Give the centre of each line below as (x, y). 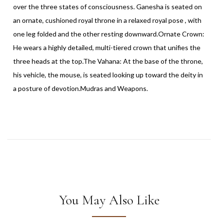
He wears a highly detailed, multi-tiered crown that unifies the (107, 47)
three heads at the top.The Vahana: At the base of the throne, (108, 61)
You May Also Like (109, 200)
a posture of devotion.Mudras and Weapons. (81, 88)
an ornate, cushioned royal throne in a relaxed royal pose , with (107, 20)
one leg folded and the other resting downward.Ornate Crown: (109, 34)
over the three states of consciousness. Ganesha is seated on (108, 6)
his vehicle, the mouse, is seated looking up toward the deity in (108, 74)
